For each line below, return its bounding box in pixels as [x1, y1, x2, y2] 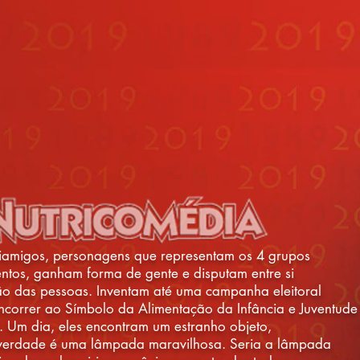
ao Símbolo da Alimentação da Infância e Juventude [45, 300, 358, 317]
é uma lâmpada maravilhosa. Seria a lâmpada [50, 335, 331, 353]
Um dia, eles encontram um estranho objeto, [7, 317, 272, 335]
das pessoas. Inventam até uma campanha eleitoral [14, 282, 321, 300]
